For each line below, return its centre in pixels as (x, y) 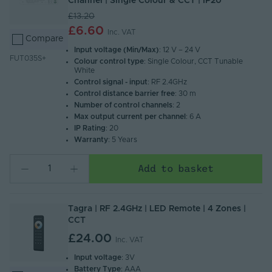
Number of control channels (124, 105)
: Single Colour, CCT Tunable (194, 61)
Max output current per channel (130, 116)
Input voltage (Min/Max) (117, 49)
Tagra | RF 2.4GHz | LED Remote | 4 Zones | (157, 209)
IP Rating (90, 128)
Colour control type (109, 61)
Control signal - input (111, 82)
